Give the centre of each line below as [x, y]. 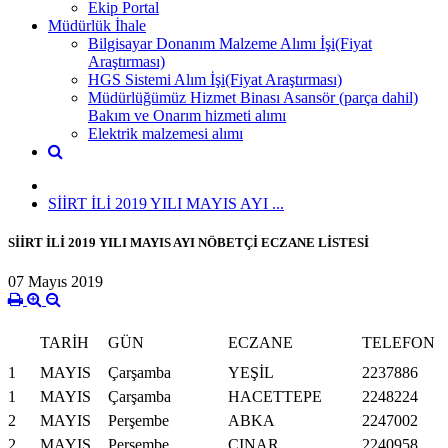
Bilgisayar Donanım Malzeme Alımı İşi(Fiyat [230, 43]
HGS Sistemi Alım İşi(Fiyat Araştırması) [215, 79]
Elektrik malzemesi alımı [165, 133]
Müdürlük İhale [97, 25]
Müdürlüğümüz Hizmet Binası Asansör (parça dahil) [253, 97]
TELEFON [398, 343]
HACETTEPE [275, 397]
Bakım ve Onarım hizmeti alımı [187, 115]
